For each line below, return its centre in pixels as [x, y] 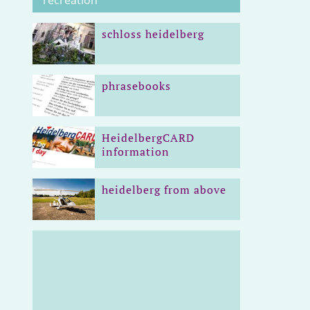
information [136, 152]
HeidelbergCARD [148, 138]
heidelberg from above [164, 190]
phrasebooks [137, 86]
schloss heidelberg [153, 34]
